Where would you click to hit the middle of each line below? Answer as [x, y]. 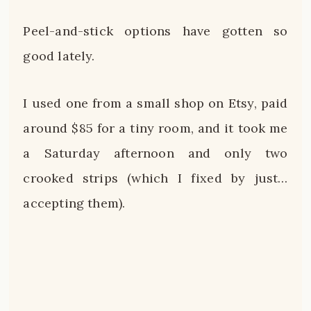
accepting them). [74, 203]
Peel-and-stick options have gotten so [155, 31]
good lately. [59, 56]
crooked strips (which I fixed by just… [155, 178]
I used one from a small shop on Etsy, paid [155, 103]
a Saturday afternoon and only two [155, 153]
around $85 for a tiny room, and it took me [155, 128]
